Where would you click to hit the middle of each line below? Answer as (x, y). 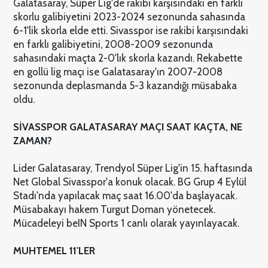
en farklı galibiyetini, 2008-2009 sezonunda (113, 45)
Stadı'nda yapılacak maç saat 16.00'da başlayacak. (125, 196)
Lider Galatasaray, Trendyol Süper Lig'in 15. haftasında (133, 168)
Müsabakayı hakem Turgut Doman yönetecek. (114, 210)
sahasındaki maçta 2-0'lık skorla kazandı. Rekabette (127, 58)
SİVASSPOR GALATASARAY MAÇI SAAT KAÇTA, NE (127, 127)
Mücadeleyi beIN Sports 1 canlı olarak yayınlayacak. (126, 223)
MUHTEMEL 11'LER (54, 251)
